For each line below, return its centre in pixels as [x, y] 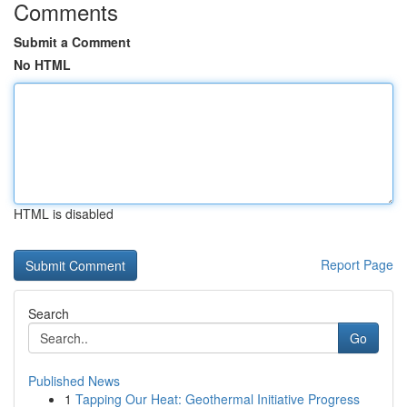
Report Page [357, 264]
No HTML [42, 65]
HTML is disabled [64, 213]
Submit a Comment [72, 42]
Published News [74, 381]
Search [49, 313]
